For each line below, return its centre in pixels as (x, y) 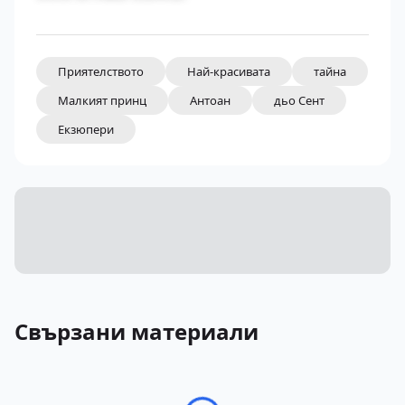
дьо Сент (299, 100)
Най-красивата (229, 71)
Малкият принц (102, 100)
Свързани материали (137, 331)
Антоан (210, 100)
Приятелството (101, 71)
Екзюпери (86, 129)
